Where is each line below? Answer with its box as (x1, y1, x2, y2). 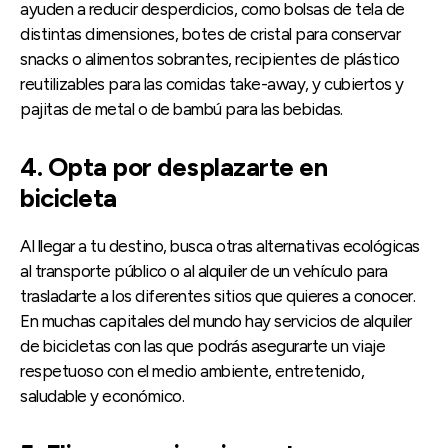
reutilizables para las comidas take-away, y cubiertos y (20, 74, 404, 95)
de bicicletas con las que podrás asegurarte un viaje (20, 336, 385, 357)
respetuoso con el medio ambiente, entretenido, (20, 361, 364, 382)
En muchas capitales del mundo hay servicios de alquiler (20, 311, 412, 332)
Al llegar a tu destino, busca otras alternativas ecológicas (20, 236, 420, 257)
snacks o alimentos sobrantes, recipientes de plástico (20, 49, 400, 70)
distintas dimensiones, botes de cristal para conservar (20, 24, 400, 45)
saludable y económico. (20, 386, 184, 407)
